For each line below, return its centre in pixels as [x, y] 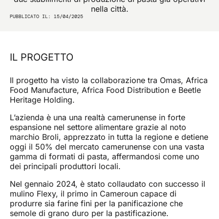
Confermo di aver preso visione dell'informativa [103, 16]
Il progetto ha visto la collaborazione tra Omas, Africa [109, 80]
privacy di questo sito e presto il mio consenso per [109, 22]
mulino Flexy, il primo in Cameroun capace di [93, 194]
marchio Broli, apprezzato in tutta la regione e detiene [109, 137]
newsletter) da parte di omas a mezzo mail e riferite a [112, 35]
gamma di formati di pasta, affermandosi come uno [105, 156]
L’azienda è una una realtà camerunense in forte [98, 117]
